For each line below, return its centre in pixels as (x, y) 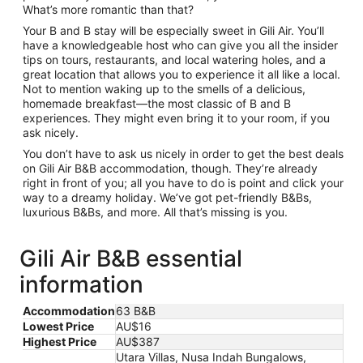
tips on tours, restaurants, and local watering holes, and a (174, 60)
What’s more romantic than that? (108, 9)
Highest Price (60, 342)
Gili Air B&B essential (131, 258)
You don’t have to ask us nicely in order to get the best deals (183, 154)
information (81, 284)
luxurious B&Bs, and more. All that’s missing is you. (155, 212)
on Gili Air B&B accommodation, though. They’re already (170, 168)
